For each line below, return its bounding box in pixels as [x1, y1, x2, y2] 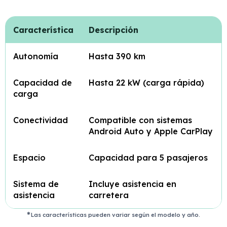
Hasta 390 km [89, 51, 145, 61]
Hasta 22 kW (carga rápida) [89, 78, 204, 88]
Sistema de [13, 179, 59, 189]
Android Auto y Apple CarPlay [89, 126, 213, 136]
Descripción [89, 25, 138, 35]
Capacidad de [13, 78, 72, 88]
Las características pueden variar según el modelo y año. [31, 211, 201, 218]
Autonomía [13, 51, 58, 61]
